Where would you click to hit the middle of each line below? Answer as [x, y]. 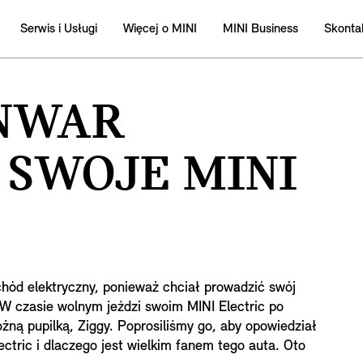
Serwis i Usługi [59, 29]
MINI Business [261, 29]
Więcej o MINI [160, 29]
